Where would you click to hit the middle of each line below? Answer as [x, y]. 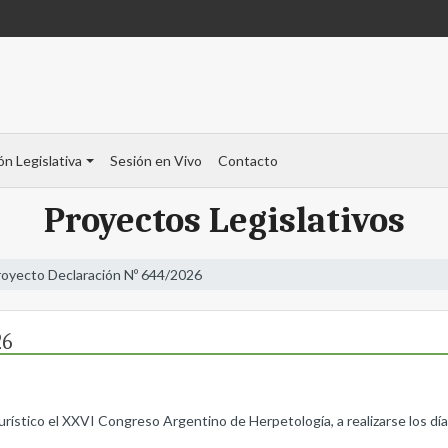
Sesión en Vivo [155, 161]
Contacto [247, 161]
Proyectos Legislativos [224, 221]
